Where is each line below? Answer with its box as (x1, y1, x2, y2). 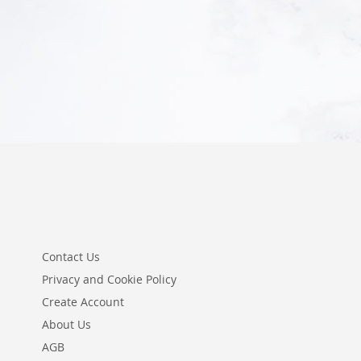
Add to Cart (54, 24, 111, 39)
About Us (42, 317, 91, 333)
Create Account (42, 294, 124, 310)
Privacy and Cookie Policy (42, 272, 176, 288)
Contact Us (42, 249, 100, 265)
